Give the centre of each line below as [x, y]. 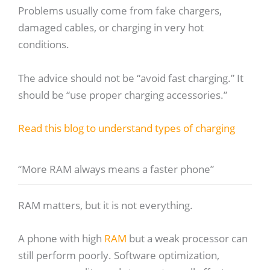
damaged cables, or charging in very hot [111, 28]
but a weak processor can [187, 238]
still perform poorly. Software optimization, [118, 255]
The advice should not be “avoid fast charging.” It [130, 78]
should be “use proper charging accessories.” [122, 95]
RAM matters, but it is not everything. [105, 205]
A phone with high [61, 238]
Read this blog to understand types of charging [126, 128]
